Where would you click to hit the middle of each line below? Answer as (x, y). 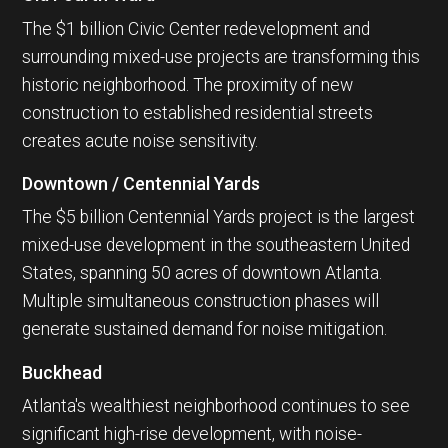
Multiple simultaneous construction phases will (201, 301)
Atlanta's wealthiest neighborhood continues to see (216, 406)
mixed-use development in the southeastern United (216, 245)
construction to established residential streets (198, 112)
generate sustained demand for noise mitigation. (205, 329)
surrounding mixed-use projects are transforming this (221, 56)
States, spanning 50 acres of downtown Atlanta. (202, 273)
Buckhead (62, 372)
